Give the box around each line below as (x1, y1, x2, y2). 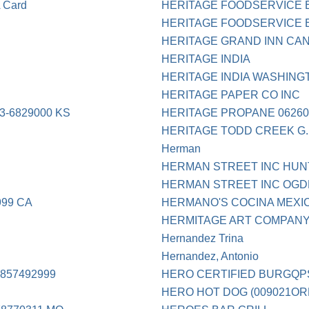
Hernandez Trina (161, 232, 244, 245)
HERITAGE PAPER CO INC (161, 89, 301, 101)
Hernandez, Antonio (161, 250, 259, 263)
